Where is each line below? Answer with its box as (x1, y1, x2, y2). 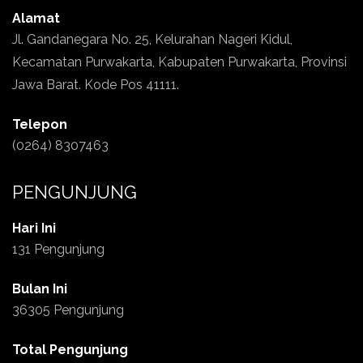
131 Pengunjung (12, 241, 105, 257)
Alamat (12, 11, 60, 26)
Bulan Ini (12, 281, 67, 297)
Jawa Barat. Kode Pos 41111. (12, 77, 179, 92)
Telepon (12, 117, 67, 132)
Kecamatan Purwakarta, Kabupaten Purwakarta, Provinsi (12, 54, 347, 70)
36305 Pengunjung (12, 302, 124, 318)
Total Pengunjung (12, 342, 128, 357)
